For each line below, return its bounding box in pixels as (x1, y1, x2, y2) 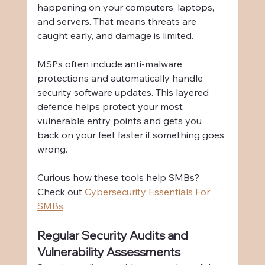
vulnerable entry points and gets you (37, 115, 204, 127)
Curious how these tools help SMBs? (37, 172, 202, 184)
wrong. (37, 143, 67, 156)
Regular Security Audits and (37, 228, 190, 243)
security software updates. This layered (37, 86, 211, 99)
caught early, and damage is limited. (37, 30, 193, 42)
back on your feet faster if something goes (37, 129, 227, 141)
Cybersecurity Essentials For (84, 186, 212, 198)
